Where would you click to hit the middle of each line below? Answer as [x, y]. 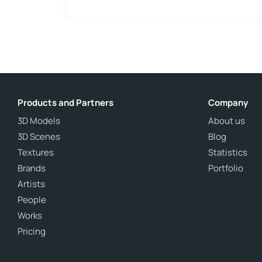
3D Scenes [39, 137]
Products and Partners [65, 103]
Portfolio [226, 168]
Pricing [32, 231]
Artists [31, 184]
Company [228, 103]
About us [227, 121]
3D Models [39, 121]
